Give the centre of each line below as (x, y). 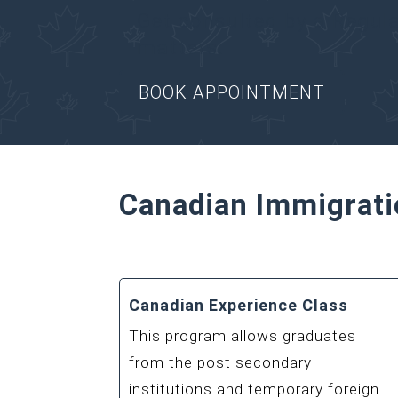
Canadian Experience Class (239, 305)
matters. (181, 47)
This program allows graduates (243, 335)
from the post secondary (221, 362)
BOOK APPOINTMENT (232, 92)
